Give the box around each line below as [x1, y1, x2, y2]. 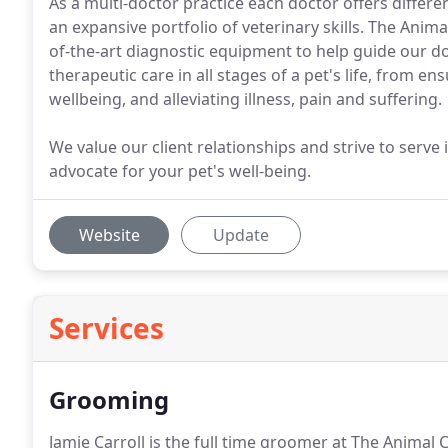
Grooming [49, 383, 169, 416]
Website [78, 224, 140, 246]
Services [49, 309, 164, 347]
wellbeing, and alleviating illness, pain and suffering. [49, 88, 442, 110]
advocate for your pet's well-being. [49, 160, 311, 182]
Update [213, 224, 269, 246]
